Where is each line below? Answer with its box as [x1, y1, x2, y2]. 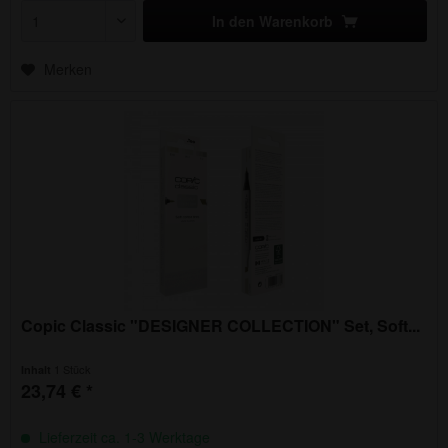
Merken [44, 58, 93, 79]
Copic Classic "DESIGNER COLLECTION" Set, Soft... [21, 314, 421, 338]
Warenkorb [259, 10, 334, 31]
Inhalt [21, 362, 55, 378]
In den [212, 10, 256, 31]
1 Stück [54, 361, 92, 378]
